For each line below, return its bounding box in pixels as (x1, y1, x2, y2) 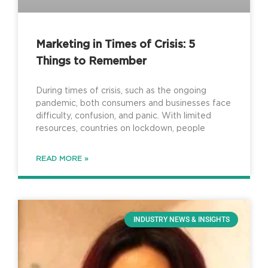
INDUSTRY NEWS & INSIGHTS (133, 215, 230, 224)
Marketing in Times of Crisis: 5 (36, 39, 195, 50)
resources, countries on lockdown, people (36, 124, 205, 133)
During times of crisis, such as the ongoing (36, 86, 206, 95)
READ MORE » (36, 154, 89, 162)
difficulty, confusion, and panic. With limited (36, 111, 211, 120)
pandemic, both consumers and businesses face (36, 99, 231, 108)
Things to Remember (36, 56, 147, 67)
